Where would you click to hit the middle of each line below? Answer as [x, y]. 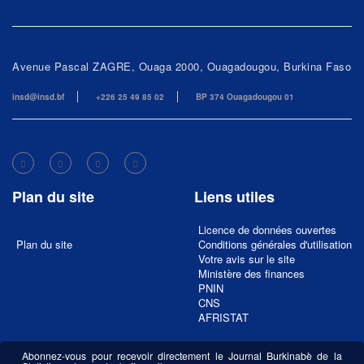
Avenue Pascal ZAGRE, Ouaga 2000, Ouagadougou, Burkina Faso [182, 66]
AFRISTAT [223, 317]
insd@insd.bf [38, 97]
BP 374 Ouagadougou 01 [245, 97]
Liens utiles [234, 197]
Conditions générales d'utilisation [275, 244]
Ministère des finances [251, 273]
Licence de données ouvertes [267, 230]
